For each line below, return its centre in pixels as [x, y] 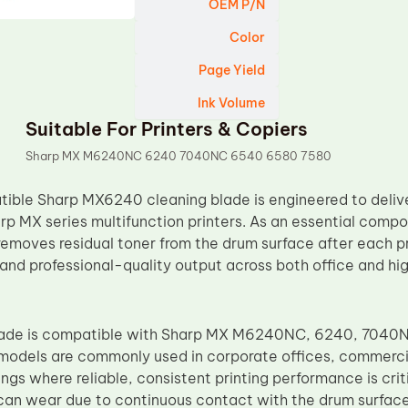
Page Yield [232, 70]
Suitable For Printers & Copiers [167, 129]
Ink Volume [232, 103]
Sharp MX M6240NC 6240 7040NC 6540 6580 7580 [179, 156]
